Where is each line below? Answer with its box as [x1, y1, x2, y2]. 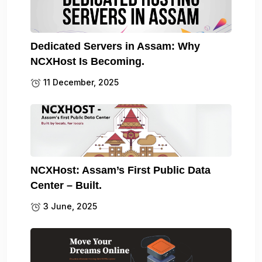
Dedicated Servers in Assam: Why [30, 40, 200, 53]
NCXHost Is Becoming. [30, 56, 144, 68]
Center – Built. [30, 180, 102, 192]
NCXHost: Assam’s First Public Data [30, 164, 211, 177]
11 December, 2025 [41, 77, 119, 88]
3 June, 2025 [41, 201, 97, 212]
